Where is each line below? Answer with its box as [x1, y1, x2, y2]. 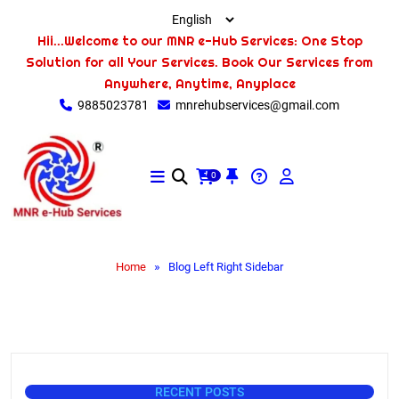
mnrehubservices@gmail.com [175, 98, 339, 112]
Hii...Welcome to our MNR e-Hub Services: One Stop [37, 33, 362, 49]
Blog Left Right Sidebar [168, 260, 283, 273]
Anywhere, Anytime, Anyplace [103, 76, 296, 92]
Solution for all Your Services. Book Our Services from [26, 54, 373, 70]
